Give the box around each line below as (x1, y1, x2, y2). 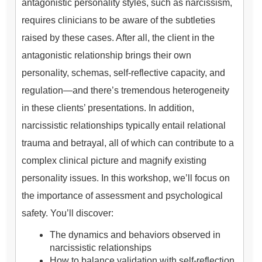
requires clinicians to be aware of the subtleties (22, 15, 215, 26)
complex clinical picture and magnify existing (22, 156, 206, 166)
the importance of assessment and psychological (22, 191, 223, 201)
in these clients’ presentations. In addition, (22, 103, 194, 113)
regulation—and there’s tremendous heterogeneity (22, 85, 229, 96)
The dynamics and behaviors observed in (50, 230, 220, 240)
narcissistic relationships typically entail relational (22, 120, 226, 131)
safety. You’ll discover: (22, 208, 113, 219)
